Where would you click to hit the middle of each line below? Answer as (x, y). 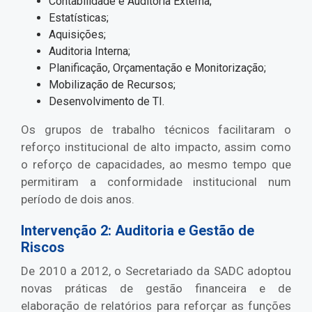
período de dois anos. (78, 200)
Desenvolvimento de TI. (107, 102)
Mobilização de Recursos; (112, 85)
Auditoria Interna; (89, 52)
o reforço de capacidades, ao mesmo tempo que (156, 165)
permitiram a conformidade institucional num (156, 182)
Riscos (43, 248)
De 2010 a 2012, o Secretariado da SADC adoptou (156, 271)
